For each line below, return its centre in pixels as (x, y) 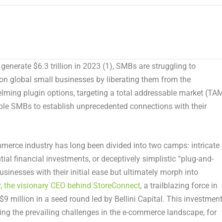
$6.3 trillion (53, 66)
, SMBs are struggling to (154, 66)
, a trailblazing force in (179, 186)
